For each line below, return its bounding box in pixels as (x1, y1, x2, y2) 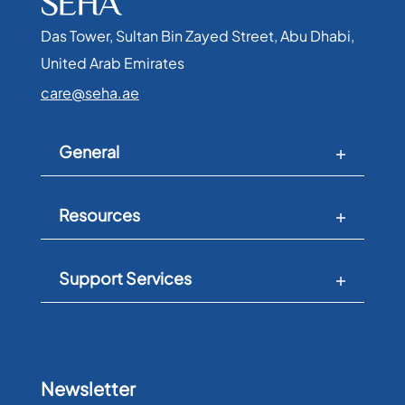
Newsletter (40, 377, 136, 400)
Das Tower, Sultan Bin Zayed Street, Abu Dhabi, (40, 26, 354, 46)
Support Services (58, 268, 192, 289)
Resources (58, 204, 140, 226)
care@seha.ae (40, 83, 139, 103)
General (58, 141, 119, 163)
